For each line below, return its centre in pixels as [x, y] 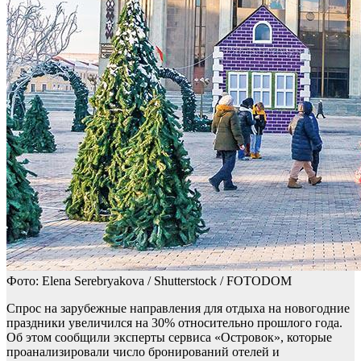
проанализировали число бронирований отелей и [143, 352]
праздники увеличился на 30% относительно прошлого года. [174, 323]
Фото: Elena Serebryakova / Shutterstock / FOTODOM [149, 281]
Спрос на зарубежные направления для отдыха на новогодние [178, 309]
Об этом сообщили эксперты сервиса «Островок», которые [169, 338]
